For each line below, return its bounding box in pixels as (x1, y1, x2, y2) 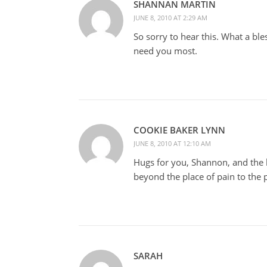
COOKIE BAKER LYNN (133, 123, 225, 136)
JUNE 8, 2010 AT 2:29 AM (133, 13, 207, 22)
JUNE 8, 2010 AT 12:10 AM (133, 138, 211, 148)
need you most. (133, 44, 197, 57)
